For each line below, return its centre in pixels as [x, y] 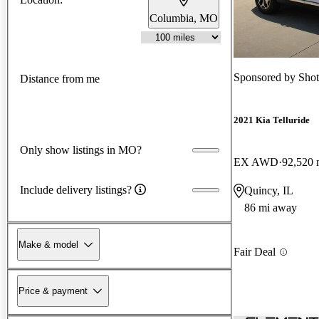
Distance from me [60, 79]
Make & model [48, 244]
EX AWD [256, 162]
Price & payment [53, 291]
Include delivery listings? [76, 189]
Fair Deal [255, 252]
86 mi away [271, 208]
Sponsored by [266, 77]
